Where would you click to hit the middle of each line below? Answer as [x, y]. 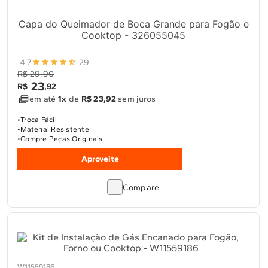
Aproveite [100, 159]
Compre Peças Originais [62, 139]
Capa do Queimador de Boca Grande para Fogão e [133, 24]
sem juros [136, 99]
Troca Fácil [39, 120]
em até [44, 99]
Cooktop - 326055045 [133, 35]
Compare [141, 188]
